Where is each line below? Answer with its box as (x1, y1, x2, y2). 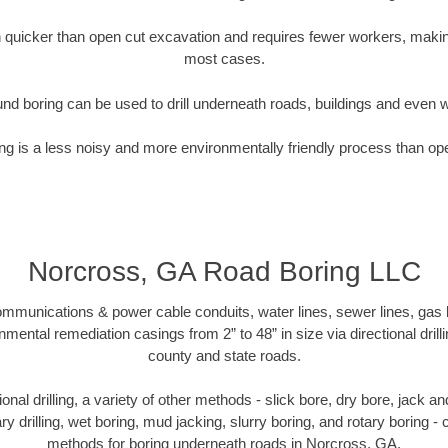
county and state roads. (147, 346, 301, 364)
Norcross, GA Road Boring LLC (27, 255, 421, 287)
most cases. (183, 50, 265, 68)
